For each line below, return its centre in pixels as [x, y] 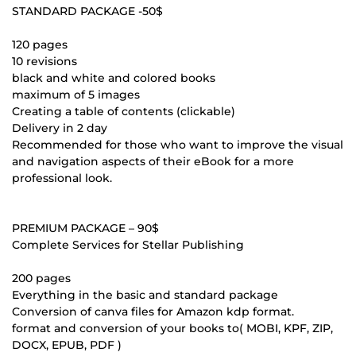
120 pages [40, 44]
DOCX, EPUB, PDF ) [67, 344]
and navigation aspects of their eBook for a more [153, 161]
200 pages [41, 278]
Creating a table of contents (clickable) [124, 111]
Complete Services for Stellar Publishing [128, 244]
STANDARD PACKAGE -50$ [87, 11]
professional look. [62, 178]
